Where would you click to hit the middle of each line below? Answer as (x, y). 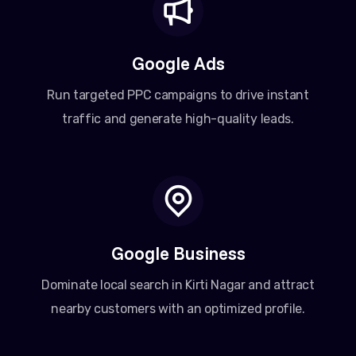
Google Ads (178, 64)
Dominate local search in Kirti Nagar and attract (178, 285)
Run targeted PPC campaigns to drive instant (178, 95)
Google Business (178, 253)
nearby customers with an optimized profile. (178, 309)
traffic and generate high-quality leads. (178, 119)
